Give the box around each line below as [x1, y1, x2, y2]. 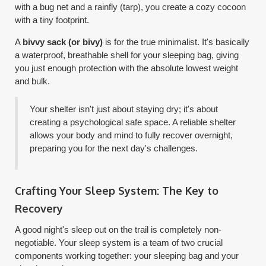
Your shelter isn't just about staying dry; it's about [30, 104, 218, 114]
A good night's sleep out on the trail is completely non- [15, 224, 222, 235]
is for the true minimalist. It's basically [103, 37, 250, 47]
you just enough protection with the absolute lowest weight [15, 63, 239, 73]
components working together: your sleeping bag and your [15, 251, 239, 261]
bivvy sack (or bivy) [23, 37, 103, 47]
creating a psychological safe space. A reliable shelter [30, 117, 236, 127]
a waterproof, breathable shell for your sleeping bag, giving [15, 50, 239, 60]
